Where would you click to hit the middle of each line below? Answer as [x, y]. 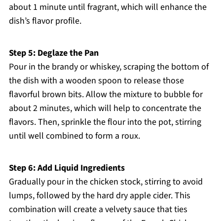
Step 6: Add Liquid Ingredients [67, 168]
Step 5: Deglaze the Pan [54, 53]
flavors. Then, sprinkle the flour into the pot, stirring [105, 122]
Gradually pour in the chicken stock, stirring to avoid [106, 182]
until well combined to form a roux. [74, 136]
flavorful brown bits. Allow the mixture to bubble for [106, 95]
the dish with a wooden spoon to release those [96, 81]
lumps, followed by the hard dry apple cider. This [99, 196]
